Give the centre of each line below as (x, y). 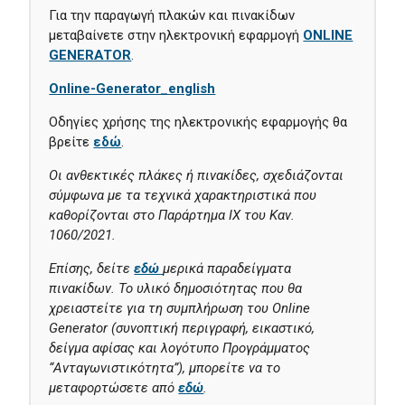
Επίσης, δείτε (92, 269)
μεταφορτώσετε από (114, 388)
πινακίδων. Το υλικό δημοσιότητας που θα (176, 289)
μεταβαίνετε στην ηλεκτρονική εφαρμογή (176, 36)
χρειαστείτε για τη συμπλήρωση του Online (180, 309)
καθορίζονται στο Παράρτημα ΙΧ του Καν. (172, 216)
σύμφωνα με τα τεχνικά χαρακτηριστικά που (183, 196)
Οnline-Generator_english (132, 89)
